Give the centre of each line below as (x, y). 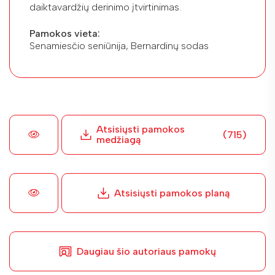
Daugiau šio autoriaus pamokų (146, 251)
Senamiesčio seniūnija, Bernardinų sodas (119, 45)
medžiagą (118, 140)
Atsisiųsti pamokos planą (172, 193)
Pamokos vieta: (65, 33)
